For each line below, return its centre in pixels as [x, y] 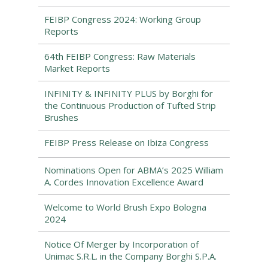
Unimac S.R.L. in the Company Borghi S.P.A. [130, 256]
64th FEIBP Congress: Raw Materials [120, 56]
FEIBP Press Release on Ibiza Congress [127, 142]
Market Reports [77, 68]
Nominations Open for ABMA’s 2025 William [134, 170]
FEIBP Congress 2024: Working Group [123, 19]
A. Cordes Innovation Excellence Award [124, 182]
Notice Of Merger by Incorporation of [121, 244]
